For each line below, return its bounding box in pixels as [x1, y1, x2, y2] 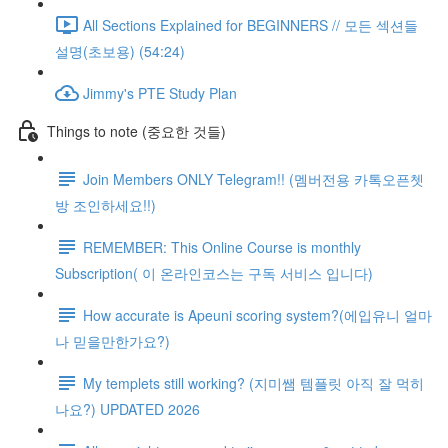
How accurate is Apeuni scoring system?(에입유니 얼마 [83, 304, 432, 325]
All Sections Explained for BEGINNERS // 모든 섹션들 [83, 14, 418, 35]
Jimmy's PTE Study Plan [83, 82, 237, 103]
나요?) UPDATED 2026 [55, 399, 200, 419]
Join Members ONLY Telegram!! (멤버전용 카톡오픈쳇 [83, 168, 424, 189]
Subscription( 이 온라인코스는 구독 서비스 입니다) [55, 263, 373, 283]
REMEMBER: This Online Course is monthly [83, 236, 361, 257]
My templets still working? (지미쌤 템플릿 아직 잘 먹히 [83, 372, 424, 393]
